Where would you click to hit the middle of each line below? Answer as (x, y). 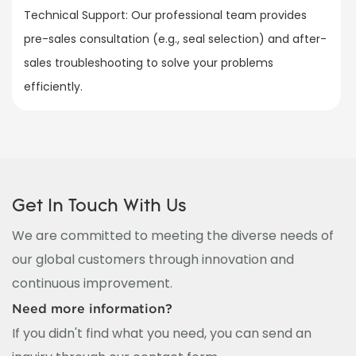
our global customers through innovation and (153, 259)
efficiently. (53, 86)
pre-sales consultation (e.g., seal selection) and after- (175, 39)
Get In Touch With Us (99, 207)
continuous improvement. (92, 283)
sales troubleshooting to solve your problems (149, 62)
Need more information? (92, 309)
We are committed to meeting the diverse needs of (173, 235)
